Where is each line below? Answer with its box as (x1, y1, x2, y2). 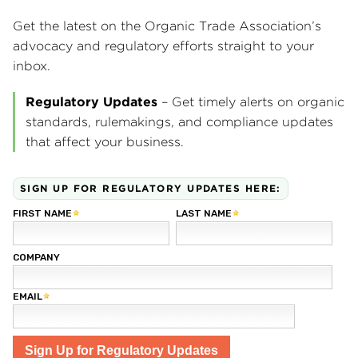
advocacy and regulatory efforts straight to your (13, 38, 314, 54)
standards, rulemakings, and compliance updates (26, 114, 333, 129)
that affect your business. (26, 134, 184, 149)
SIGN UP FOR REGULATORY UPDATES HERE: (20, 182, 281, 194)
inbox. (13, 58, 50, 74)
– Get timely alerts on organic (157, 94, 344, 109)
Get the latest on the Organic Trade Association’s (13, 18, 321, 34)
